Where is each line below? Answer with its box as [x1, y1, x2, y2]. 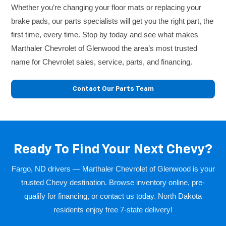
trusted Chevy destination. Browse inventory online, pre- [21, 178, 205, 187]
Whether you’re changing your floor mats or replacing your [11, 3, 202, 12]
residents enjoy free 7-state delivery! [53, 205, 173, 214]
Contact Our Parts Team [72, 86, 154, 93]
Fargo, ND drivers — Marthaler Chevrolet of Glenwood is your [11, 164, 215, 174]
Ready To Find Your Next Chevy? [14, 143, 212, 157]
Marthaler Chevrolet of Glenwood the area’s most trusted [11, 44, 198, 53]
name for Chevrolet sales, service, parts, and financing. [11, 58, 193, 67]
